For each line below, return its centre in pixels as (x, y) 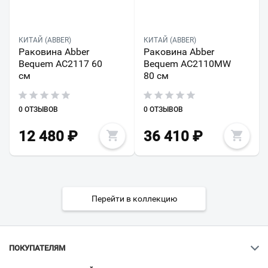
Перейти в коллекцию (134, 198)
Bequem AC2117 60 (60, 63)
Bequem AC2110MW (187, 63)
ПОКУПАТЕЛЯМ (37, 248)
